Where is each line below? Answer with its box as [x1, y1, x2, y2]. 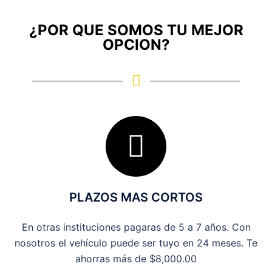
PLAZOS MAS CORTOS [69, 190, 203, 205]
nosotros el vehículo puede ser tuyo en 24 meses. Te [15, 237, 257, 249]
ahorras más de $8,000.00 [75, 253, 197, 265]
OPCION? [102, 36, 170, 53]
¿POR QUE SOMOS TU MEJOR [29, 21, 243, 39]
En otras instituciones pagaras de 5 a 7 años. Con [21, 221, 251, 233]
